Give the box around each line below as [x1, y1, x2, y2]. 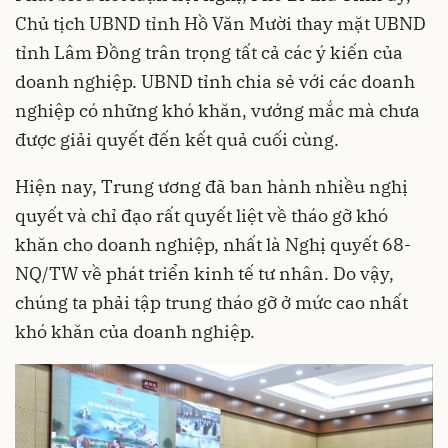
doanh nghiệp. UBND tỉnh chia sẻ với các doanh [15, 70, 415, 94]
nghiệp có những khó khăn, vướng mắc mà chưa [15, 99, 420, 123]
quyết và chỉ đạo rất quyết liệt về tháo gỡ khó [15, 204, 388, 228]
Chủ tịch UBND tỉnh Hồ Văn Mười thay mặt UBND [15, 12, 426, 36]
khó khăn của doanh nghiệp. [15, 320, 255, 344]
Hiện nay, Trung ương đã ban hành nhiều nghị [15, 175, 408, 199]
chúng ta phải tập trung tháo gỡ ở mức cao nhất [15, 291, 408, 315]
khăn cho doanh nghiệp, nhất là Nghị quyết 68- [15, 233, 411, 257]
